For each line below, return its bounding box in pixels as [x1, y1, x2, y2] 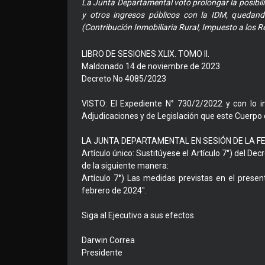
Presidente [82, 248, 122, 258]
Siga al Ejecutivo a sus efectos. [82, 211, 196, 221]
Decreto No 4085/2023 [82, 74, 166, 84]
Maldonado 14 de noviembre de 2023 [82, 62, 220, 72]
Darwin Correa [82, 235, 135, 245]
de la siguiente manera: [82, 161, 169, 171]
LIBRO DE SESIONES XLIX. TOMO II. [82, 49, 209, 59]
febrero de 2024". [82, 186, 147, 196]
